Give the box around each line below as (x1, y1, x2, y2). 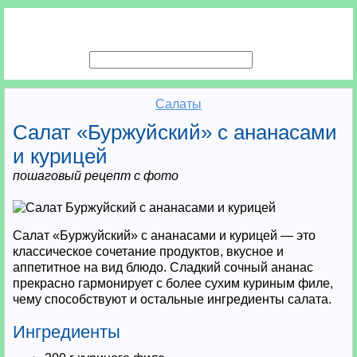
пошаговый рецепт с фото (13, 169, 178, 182)
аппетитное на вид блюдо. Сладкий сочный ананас (13, 261, 313, 274)
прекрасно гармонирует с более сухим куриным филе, (13, 277, 333, 290)
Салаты (155, 97, 202, 111)
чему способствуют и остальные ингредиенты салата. (13, 292, 331, 306)
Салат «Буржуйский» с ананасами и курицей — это (13, 229, 316, 242)
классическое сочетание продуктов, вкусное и (13, 245, 284, 258)
